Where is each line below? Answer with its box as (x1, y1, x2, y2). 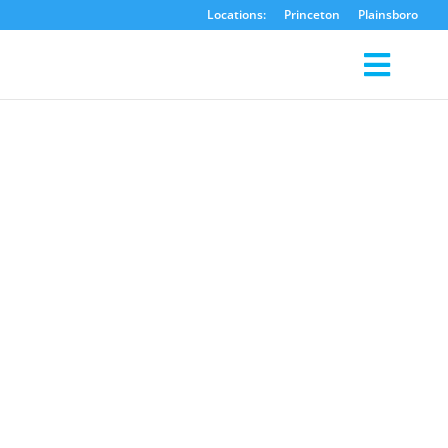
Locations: (207, 6, 266, 23)
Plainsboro (358, 6, 418, 23)
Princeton (284, 6, 340, 23)
